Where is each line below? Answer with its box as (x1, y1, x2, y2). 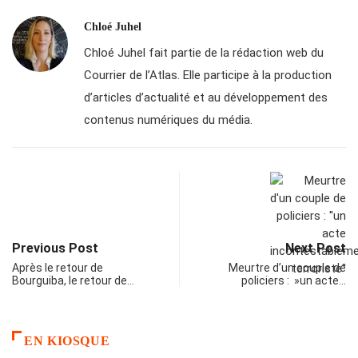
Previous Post (12, 241, 98, 257)
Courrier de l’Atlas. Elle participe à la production (84, 68, 332, 83)
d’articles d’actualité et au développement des (84, 90, 328, 105)
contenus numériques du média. (84, 113, 253, 128)
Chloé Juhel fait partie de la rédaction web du (84, 46, 324, 61)
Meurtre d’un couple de (229, 261, 346, 275)
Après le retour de (12, 261, 103, 275)
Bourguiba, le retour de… (12, 274, 134, 288)
